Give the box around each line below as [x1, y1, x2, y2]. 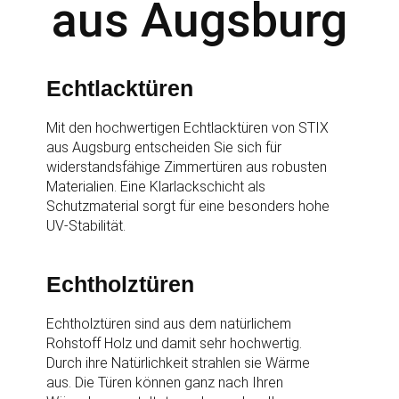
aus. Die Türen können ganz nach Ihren [46, 374, 284, 391]
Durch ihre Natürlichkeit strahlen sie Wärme [46, 354, 311, 371]
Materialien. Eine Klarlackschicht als [46, 178, 266, 195]
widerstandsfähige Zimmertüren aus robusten [46, 159, 328, 175]
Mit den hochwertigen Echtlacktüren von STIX [46, 119, 330, 136]
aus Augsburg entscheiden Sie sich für [46, 139, 282, 156]
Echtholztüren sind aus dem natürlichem [46, 315, 292, 332]
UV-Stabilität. [46, 217, 126, 234]
